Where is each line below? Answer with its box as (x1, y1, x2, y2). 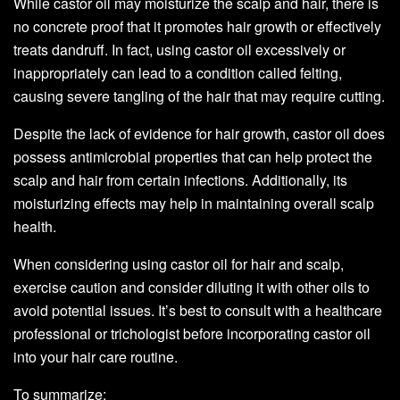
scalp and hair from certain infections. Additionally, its (13, 169, 347, 190)
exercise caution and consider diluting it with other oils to (13, 276, 370, 297)
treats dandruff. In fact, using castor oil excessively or (13, 38, 346, 60)
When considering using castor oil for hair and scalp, (13, 253, 344, 274)
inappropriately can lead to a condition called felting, (13, 62, 342, 83)
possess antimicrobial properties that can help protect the (13, 146, 372, 167)
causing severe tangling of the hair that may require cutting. (13, 85, 385, 106)
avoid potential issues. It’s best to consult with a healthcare (13, 299, 382, 321)
